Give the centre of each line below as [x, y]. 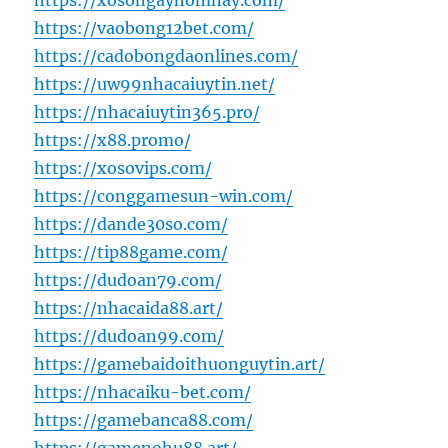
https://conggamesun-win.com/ [164, 196]
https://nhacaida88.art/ [129, 308]
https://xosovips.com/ [123, 168]
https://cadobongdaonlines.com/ [166, 56]
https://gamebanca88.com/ [144, 420]
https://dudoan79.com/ [128, 280]
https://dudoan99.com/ [129, 336]
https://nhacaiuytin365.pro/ [147, 112]
